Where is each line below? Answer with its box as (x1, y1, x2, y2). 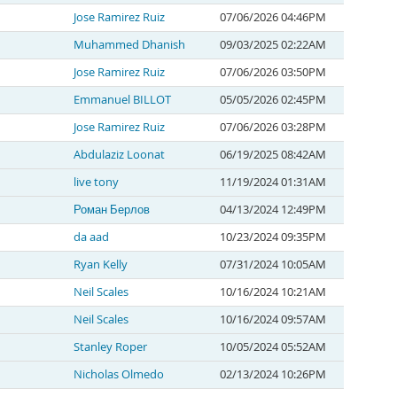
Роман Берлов (74, 202, 150, 217)
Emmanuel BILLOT (74, 92, 171, 107)
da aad (74, 230, 109, 245)
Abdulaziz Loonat (74, 147, 165, 162)
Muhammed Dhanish (74, 37, 185, 52)
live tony (74, 175, 119, 190)
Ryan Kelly (74, 257, 128, 272)
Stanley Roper (74, 339, 147, 354)
